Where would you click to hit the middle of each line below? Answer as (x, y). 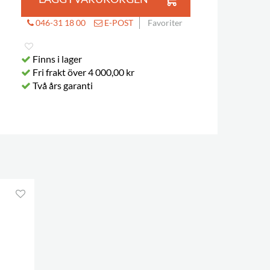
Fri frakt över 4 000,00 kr (82, 72)
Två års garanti (61, 85)
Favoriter (165, 23)
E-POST (118, 23)
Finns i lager (56, 59)
